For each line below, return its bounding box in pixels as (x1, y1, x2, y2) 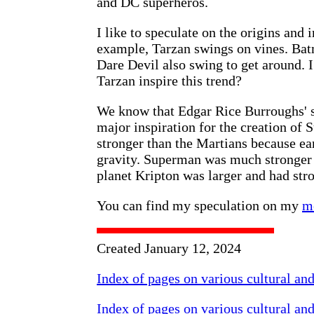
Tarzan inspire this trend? (97, 72, 242, 88)
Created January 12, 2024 (97, 240, 241, 256)
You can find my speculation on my (97, 197, 302, 213)
